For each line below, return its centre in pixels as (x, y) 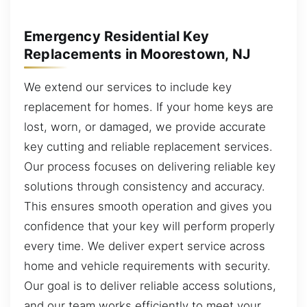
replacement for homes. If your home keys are (149, 107)
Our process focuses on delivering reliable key (150, 166)
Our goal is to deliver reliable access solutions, (150, 285)
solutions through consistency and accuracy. (145, 186)
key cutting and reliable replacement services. (148, 146)
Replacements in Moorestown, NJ (137, 54)
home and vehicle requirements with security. (147, 266)
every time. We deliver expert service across (145, 246)
